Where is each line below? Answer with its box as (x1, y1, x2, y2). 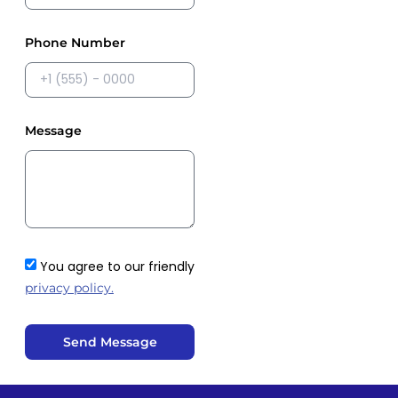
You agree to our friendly (39, 257, 195, 275)
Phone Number (24, 34, 125, 51)
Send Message (62, 333, 157, 350)
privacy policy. (24, 279, 114, 296)
